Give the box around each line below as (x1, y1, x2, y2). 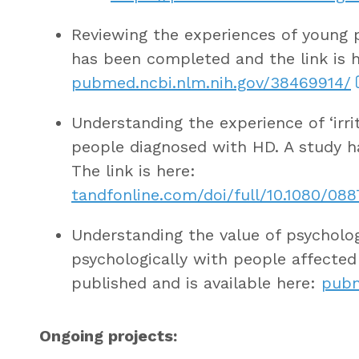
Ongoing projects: (38, 325, 177, 345)
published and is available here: (71, 272, 321, 292)
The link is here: (71, 160, 196, 180)
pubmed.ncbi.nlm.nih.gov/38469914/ (71, 72, 351, 92)
